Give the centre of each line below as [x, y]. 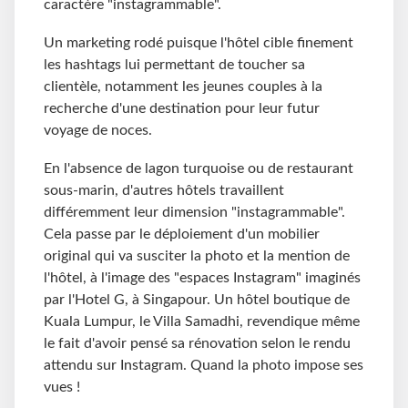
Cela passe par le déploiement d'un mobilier [182, 234]
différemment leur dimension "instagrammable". [194, 212]
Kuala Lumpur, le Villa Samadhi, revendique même [202, 321]
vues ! [62, 387]
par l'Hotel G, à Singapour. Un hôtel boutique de [197, 299]
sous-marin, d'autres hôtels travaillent [164, 190]
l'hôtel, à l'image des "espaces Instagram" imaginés [202, 277]
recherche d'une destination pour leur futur [182, 108]
